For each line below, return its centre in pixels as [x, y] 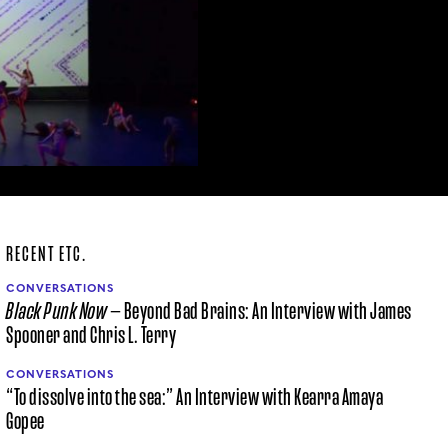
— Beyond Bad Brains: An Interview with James [259, 311]
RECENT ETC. [46, 253]
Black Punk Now [56, 311]
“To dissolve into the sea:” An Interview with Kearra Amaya [194, 397]
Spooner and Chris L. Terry [91, 335]
